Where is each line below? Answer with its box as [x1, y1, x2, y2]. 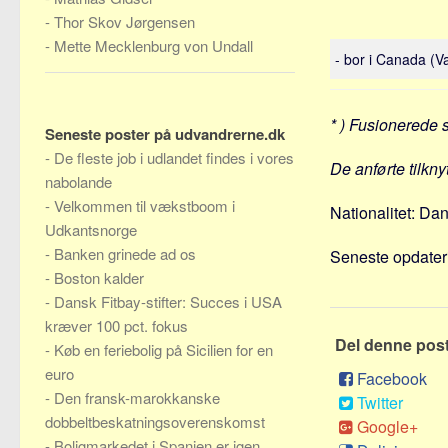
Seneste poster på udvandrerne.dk [45, 123, 285, 145]
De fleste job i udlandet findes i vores [54, 147, 294, 168]
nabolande [45, 171, 112, 192]
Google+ [357, 415, 418, 438]
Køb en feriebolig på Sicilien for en [54, 339, 273, 360]
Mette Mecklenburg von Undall [54, 35, 253, 56]
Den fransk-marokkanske [54, 387, 220, 408]
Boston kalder [54, 267, 144, 288]
